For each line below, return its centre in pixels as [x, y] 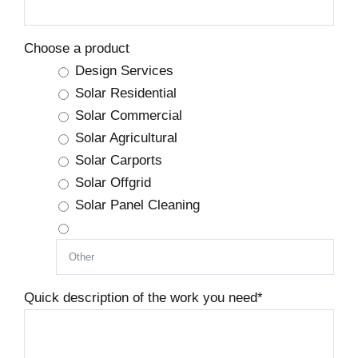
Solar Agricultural [126, 137]
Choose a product [77, 48]
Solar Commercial [129, 115]
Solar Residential [126, 93]
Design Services [124, 70]
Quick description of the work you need [141, 297]
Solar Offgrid [113, 182]
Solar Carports [119, 160]
